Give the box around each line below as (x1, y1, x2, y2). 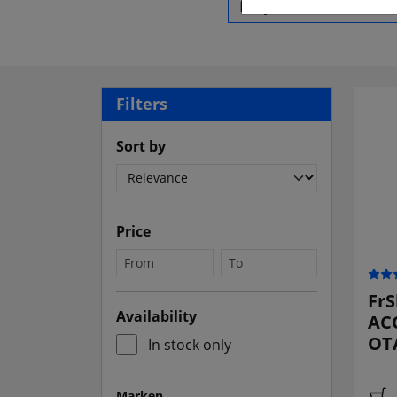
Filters (116, 93, 167, 115)
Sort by (116, 136, 166, 157)
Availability (116, 307, 197, 327)
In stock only (148, 335, 231, 355)
